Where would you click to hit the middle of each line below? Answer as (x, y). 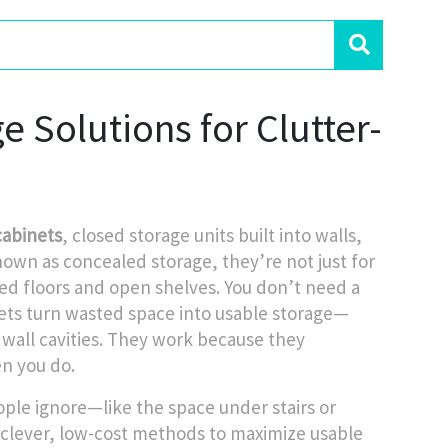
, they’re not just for (293, 261)
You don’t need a (290, 287)
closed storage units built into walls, (217, 235)
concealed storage (137, 261)
